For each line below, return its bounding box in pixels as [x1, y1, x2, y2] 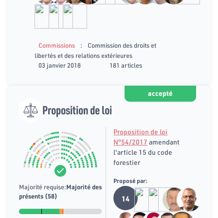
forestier [113, 158, 141, 167]
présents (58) [19, 192, 57, 200]
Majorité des [66, 182, 102, 191]
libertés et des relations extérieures [35, 51, 132, 59]
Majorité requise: [19, 182, 66, 191]
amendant [147, 138, 180, 147]
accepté [147, 89, 173, 98]
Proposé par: [113, 177, 148, 185]
